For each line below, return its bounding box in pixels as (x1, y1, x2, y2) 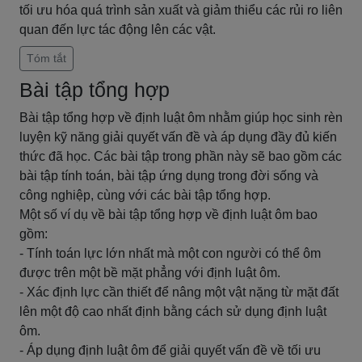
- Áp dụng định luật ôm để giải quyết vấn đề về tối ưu (19, 343, 321, 357)
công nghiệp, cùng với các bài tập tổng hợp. (19, 188, 271, 202)
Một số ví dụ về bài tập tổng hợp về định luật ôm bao (19, 208, 318, 221)
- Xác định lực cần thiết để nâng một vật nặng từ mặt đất (19, 285, 339, 299)
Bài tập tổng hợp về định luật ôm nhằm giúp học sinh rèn (19, 111, 343, 124)
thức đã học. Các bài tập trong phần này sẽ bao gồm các (19, 149, 342, 163)
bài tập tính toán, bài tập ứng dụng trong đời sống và (19, 169, 318, 183)
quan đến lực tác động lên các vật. (19, 23, 216, 36)
